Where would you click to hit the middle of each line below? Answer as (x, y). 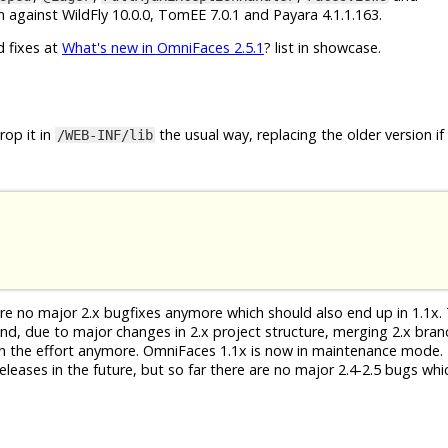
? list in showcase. (322, 48)
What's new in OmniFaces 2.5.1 (163, 48)
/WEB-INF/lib (105, 135)
